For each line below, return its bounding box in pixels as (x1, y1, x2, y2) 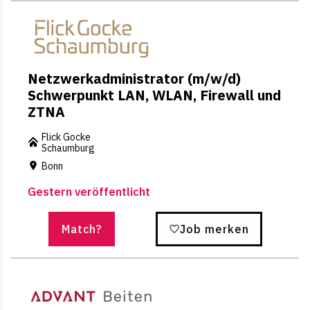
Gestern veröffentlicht (28, 185, 150, 199)
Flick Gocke (42, 131, 91, 144)
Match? (61, 222, 102, 237)
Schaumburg (42, 142, 95, 155)
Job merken (179, 222, 249, 237)
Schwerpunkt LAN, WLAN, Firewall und (28, 86, 281, 105)
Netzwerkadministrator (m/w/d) (28, 69, 241, 89)
